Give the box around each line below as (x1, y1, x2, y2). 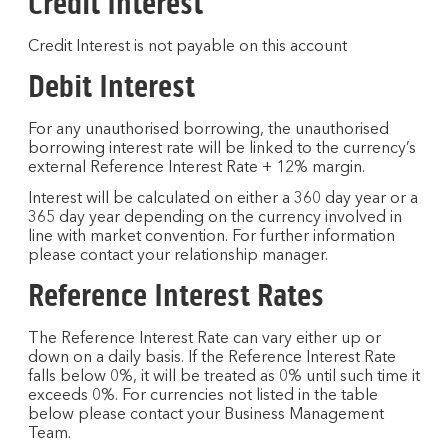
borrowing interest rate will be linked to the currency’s (28, 141, 416, 157)
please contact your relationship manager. (28, 248, 328, 264)
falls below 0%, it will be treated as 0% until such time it (28, 369, 420, 385)
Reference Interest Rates (28, 276, 324, 315)
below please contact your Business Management (28, 407, 384, 423)
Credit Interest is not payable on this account (28, 39, 347, 55)
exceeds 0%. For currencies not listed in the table (28, 388, 378, 404)
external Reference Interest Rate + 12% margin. (28, 160, 365, 176)
